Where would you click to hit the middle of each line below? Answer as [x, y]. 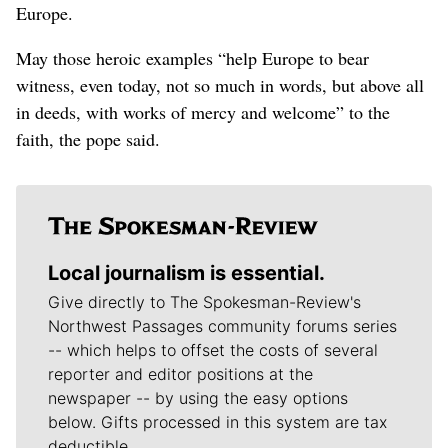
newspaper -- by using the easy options [198, 397]
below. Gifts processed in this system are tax [217, 421]
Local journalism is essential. [186, 272]
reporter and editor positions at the [180, 373]
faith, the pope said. [88, 138]
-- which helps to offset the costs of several [213, 349]
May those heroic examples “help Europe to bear [192, 57]
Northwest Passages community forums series [222, 325]
